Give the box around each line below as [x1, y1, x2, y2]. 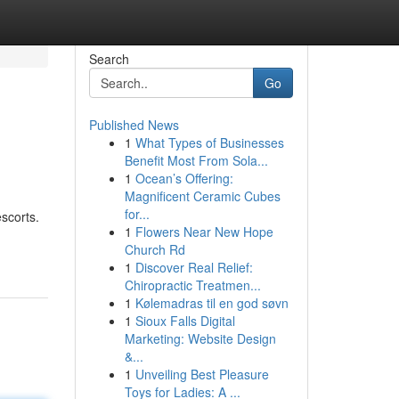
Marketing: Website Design [124, 330, 276, 347]
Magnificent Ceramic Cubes [124, 187, 281, 205]
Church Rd [124, 240, 185, 258]
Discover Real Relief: [134, 258, 253, 276]
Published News [88, 116, 179, 134]
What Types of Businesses [134, 134, 284, 151]
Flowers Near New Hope [134, 223, 273, 240]
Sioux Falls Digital [134, 312, 235, 330]
